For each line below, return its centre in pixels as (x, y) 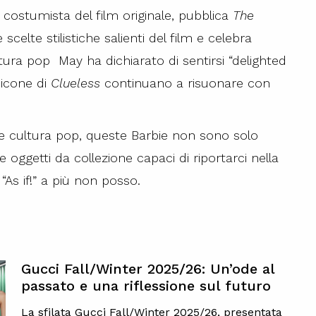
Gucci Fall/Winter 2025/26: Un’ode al (147, 268)
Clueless (75, 83)
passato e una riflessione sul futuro (146, 285)
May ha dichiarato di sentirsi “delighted (172, 60)
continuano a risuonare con (185, 83)
